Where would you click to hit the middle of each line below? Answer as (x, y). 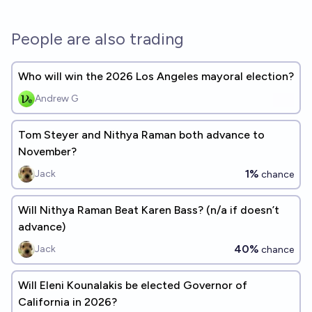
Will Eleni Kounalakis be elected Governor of (133, 285)
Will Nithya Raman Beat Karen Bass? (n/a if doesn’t (149, 210)
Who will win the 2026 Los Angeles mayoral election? (156, 76)
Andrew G (56, 99)
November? (47, 151)
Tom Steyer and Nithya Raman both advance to (141, 135)
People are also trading (97, 39)
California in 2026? (68, 302)
